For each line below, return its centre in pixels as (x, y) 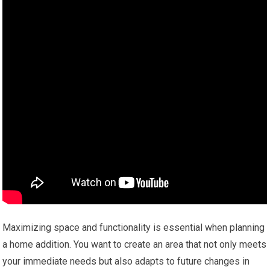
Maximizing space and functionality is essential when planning (134, 228)
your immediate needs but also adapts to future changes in (126, 262)
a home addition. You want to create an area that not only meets (135, 245)
